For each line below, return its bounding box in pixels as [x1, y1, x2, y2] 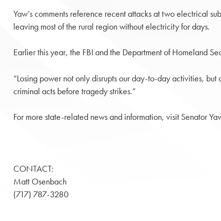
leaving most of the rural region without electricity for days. [13, 21, 210, 32]
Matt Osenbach [13, 176, 67, 187]
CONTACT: [13, 163, 53, 174]
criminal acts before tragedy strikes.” [13, 85, 138, 97]
